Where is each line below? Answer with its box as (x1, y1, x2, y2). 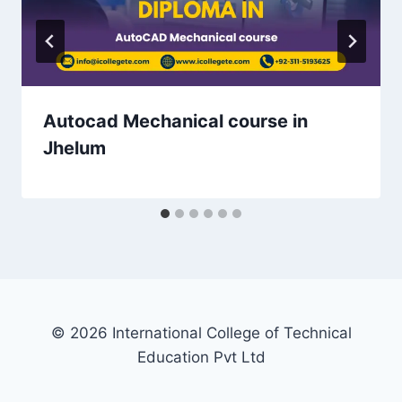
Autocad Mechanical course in (43, 110, 308, 132)
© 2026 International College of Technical (50, 324, 352, 342)
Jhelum (43, 137, 106, 159)
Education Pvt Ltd (136, 348, 266, 366)
